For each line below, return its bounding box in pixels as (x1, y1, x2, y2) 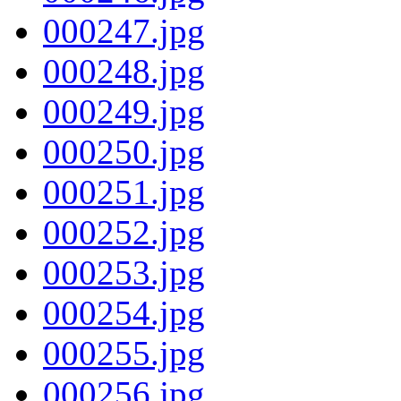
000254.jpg (43, 293, 205, 332)
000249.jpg (43, 91, 205, 131)
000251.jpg (43, 172, 205, 211)
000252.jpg (43, 212, 205, 252)
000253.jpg (43, 252, 205, 292)
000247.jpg (43, 11, 205, 50)
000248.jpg (43, 51, 205, 90)
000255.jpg (43, 333, 205, 372)
